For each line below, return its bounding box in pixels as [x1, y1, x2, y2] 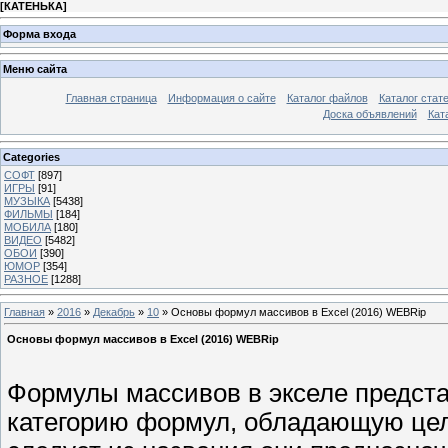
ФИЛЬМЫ [4, 207, 53, 220]
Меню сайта [3, 63, 67, 76]
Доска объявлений [322, 108, 417, 121]
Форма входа [3, 27, 76, 40]
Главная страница [65, 92, 157, 105]
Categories [3, 150, 60, 163]
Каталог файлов [286, 92, 368, 105]
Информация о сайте [167, 92, 276, 105]
